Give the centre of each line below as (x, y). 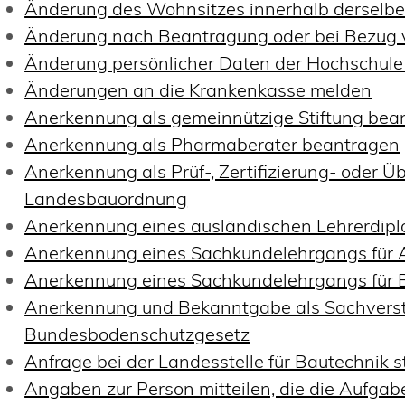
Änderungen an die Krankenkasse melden (198, 89)
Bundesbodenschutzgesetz (137, 334)
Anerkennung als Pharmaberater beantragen (212, 144)
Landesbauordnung (106, 198)
